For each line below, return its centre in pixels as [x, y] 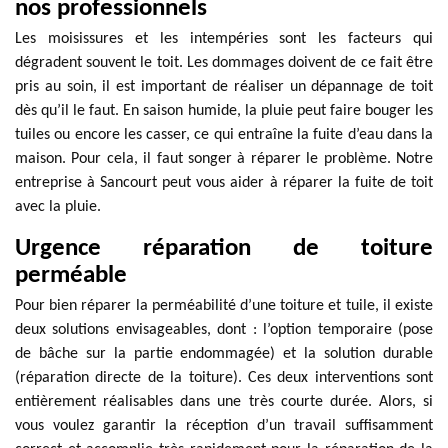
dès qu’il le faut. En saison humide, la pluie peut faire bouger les [224, 111]
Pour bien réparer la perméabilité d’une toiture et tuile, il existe [224, 306]
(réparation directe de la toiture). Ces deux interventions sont [224, 378]
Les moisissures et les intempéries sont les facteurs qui [224, 39]
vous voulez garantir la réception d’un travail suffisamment [224, 426]
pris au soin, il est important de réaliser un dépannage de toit [224, 87]
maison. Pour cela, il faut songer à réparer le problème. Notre [224, 159]
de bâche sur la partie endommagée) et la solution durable [224, 354]
